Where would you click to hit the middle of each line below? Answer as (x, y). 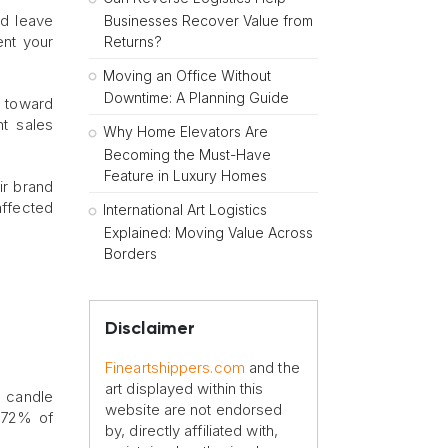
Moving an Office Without (187, 75)
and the (272, 367)
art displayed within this (184, 388)
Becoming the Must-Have (187, 155)
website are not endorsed (194, 409)
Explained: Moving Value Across (208, 232)
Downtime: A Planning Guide (196, 98)
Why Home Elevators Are (185, 132)
